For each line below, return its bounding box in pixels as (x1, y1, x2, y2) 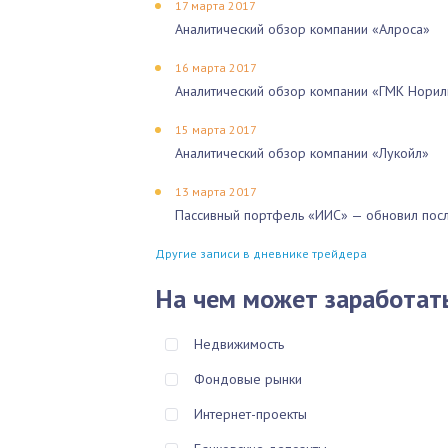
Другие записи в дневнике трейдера (155, 246, 367, 261)
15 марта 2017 (175, 122, 257, 137)
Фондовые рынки (194, 370, 302, 388)
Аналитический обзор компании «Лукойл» (175, 144, 429, 162)
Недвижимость (194, 335, 284, 353)
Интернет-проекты (194, 405, 307, 423)
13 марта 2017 (175, 184, 257, 199)
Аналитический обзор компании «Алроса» (175, 20, 430, 38)
